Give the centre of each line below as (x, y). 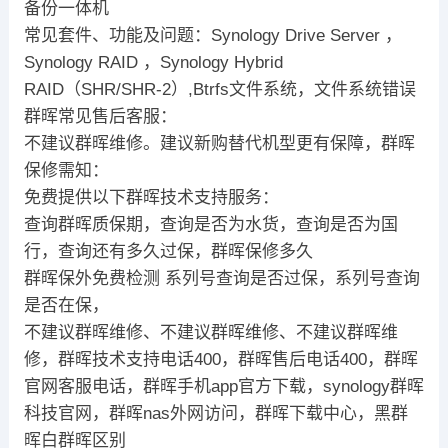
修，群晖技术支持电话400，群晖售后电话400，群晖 (220, 359)
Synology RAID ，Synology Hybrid (153, 62)
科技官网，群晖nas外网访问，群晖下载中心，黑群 (215, 413)
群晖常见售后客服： (100, 116)
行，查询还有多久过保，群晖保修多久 (168, 251)
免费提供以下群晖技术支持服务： (151, 197)
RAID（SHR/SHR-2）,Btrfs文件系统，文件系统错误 (219, 89)
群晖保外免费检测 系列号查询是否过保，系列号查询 (221, 278)
